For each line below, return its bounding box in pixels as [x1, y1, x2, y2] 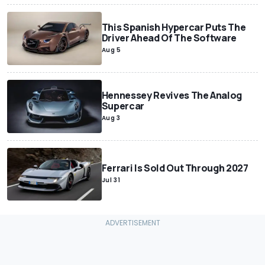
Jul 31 [101, 176, 121, 185]
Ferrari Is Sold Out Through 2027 [101, 161, 248, 175]
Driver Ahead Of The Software [101, 31, 237, 44]
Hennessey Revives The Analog [101, 88, 243, 102]
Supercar [101, 99, 145, 112]
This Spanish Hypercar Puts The [101, 20, 246, 34]
